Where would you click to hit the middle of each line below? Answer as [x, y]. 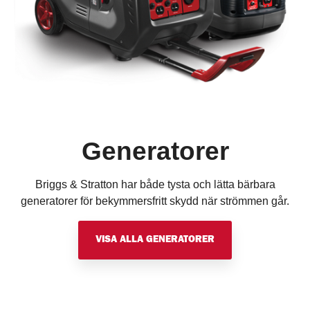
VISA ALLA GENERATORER [155, 240]
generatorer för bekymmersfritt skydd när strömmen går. [155, 201]
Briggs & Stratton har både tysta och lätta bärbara [155, 184]
